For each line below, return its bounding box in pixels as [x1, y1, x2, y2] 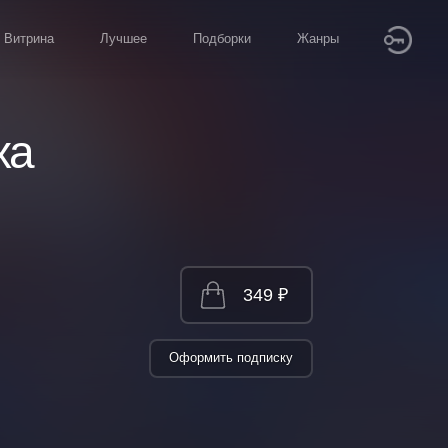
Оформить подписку [169, 350, 294, 365]
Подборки [193, 31, 251, 46]
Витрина [4, 31, 54, 46]
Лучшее [100, 31, 147, 46]
